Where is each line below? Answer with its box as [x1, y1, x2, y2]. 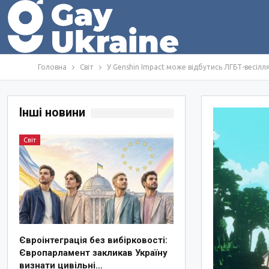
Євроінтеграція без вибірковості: [19, 235, 168, 246]
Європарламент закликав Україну [19, 247, 168, 259]
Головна [37, 63, 67, 71]
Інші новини [19, 105, 86, 119]
